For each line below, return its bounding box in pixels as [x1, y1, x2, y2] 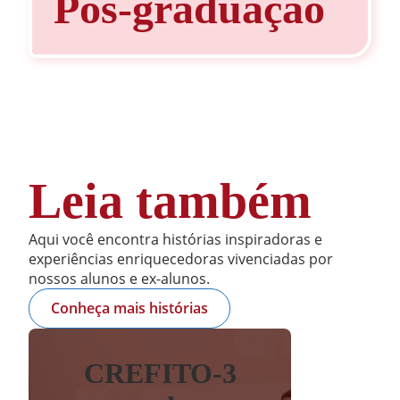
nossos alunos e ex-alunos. [29, 269, 210, 288]
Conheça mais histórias [51, 298, 208, 319]
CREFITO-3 [83, 356, 237, 389]
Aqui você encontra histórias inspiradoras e [29, 229, 322, 249]
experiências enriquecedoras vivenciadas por [29, 249, 333, 269]
